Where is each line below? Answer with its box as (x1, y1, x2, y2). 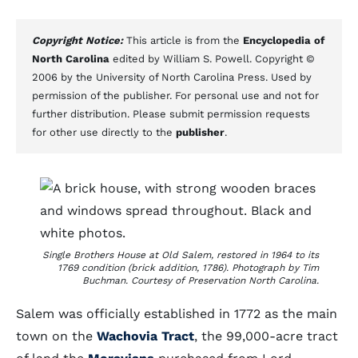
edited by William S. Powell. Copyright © (109, 53, 315, 65)
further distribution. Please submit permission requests (32, 108, 310, 120)
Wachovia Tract (97, 328, 194, 344)
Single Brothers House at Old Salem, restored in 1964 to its (42, 249, 319, 261)
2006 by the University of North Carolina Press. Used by (32, 71, 312, 83)
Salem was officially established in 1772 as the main (16, 306, 337, 321)
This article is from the (126, 34, 243, 46)
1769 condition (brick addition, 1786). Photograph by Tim (57, 262, 319, 273)
